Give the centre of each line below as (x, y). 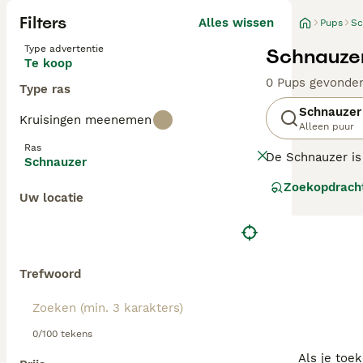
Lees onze (298, 206)
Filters (43, 23)
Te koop (48, 63)
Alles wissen (236, 23)
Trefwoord (50, 274)
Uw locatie (51, 198)
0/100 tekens (62, 334)
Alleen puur (327, 126)
